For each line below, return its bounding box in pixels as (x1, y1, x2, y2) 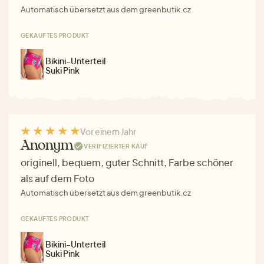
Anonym (21, 139, 74, 153)
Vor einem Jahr (80, 126, 136, 137)
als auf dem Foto (21, 172, 94, 185)
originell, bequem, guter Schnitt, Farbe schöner (21, 156, 233, 169)
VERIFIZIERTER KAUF (84, 142, 148, 150)
